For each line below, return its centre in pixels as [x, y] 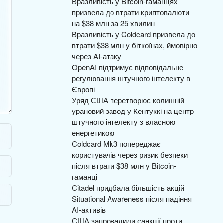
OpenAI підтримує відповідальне [127, 67]
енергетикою [93, 133]
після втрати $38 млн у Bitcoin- [124, 166]
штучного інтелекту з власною [123, 122]
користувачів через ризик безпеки [130, 155]
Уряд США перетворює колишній [128, 100]
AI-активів [89, 209]
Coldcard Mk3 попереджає [116, 144]
